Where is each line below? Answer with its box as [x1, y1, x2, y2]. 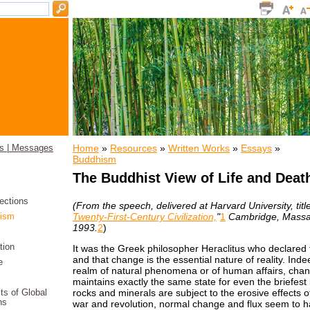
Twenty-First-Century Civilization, [73, 211, 217, 222]
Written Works [168, 143, 230, 154]
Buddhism [73, 154, 116, 165]
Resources [110, 143, 157, 154]
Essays [241, 143, 272, 154]
